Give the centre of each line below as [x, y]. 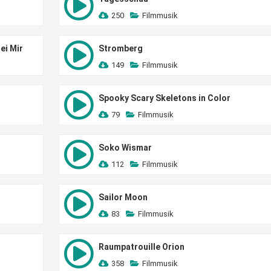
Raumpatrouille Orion [141, 247]
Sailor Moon [123, 197]
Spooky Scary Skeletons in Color [164, 98]
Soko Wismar [125, 148]
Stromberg [120, 48]
